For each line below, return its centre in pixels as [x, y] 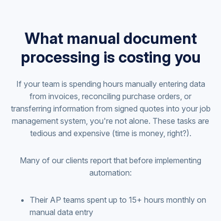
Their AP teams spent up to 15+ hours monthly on [118, 200]
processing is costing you [110, 57]
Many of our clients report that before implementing [110, 160]
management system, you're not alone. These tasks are [110, 121]
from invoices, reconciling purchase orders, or [110, 96]
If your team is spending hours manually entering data [110, 84]
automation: [110, 172]
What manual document [110, 38]
